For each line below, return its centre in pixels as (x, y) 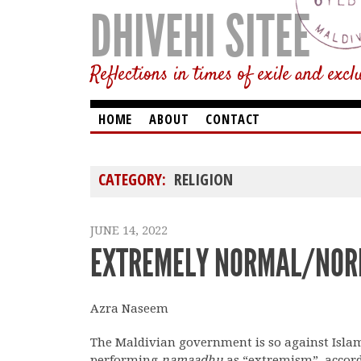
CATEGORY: (134, 179)
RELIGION (203, 179)
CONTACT (233, 119)
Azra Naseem (129, 309)
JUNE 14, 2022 (129, 230)
